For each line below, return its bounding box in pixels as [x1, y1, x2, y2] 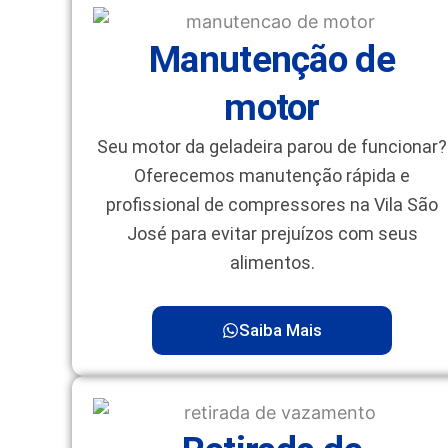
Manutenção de [149, 37, 395, 81]
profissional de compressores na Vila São [106, 193, 438, 215]
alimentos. [229, 251, 315, 273]
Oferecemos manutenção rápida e [134, 164, 410, 186]
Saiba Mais [239, 319, 322, 340]
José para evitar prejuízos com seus [126, 222, 418, 244]
